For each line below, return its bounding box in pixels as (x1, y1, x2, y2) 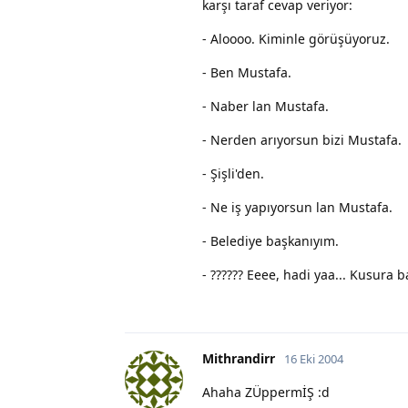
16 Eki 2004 (284, 350, 343, 367)
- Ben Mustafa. (202, 63, 291, 81)
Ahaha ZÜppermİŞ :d (202, 382, 330, 401)
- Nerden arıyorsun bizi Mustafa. (202, 130, 402, 148)
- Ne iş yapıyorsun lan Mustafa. (202, 198, 393, 216)
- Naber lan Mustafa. (202, 97, 329, 115)
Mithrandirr (202, 349, 275, 367)
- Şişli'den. (202, 164, 264, 182)
